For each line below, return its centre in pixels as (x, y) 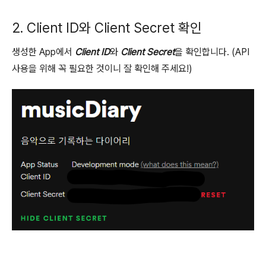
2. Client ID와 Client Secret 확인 (107, 28)
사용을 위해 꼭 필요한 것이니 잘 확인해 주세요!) (102, 69)
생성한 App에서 (43, 52)
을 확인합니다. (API (212, 52)
